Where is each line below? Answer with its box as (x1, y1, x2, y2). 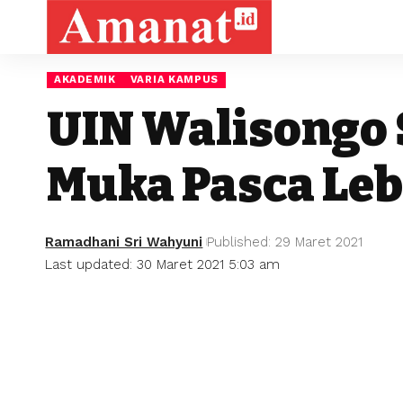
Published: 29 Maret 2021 (207, 233, 363, 250)
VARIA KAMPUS (130, 73, 219, 86)
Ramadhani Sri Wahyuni (45, 233, 203, 250)
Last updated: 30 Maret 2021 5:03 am (45, 255, 281, 273)
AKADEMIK (54, 73, 116, 86)
